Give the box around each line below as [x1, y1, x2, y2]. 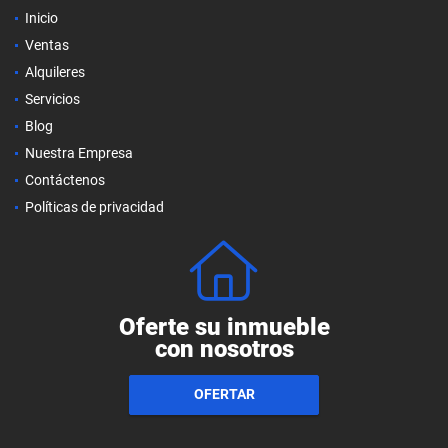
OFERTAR [193, 386, 255, 403]
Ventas [25, 36, 69, 53]
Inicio [25, 9, 58, 26]
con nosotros [154, 334, 294, 363]
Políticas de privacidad [25, 198, 164, 215]
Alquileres [25, 63, 85, 80]
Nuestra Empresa [25, 144, 133, 161]
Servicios [25, 90, 80, 107]
